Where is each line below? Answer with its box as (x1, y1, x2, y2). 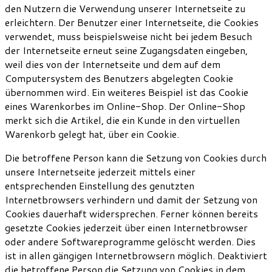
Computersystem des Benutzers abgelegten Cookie (5, 71, 233, 86)
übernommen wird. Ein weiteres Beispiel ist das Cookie (5, 85, 248, 100)
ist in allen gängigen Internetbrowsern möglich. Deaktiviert (5, 248, 267, 263)
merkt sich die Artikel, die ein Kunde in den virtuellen (5, 113, 240, 127)
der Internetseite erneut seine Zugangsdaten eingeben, (5, 43, 248, 58)
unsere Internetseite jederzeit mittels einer (5, 165, 195, 179)
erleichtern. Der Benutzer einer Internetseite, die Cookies (5, 15, 259, 30)
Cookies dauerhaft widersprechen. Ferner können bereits (5, 206, 258, 221)
